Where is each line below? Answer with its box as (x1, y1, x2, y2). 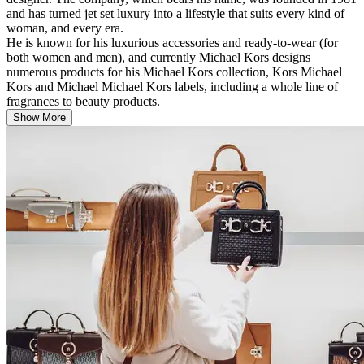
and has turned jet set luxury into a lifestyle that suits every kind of (6, 6, 344, 20)
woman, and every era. (6, 20, 123, 35)
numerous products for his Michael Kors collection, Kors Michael (6, 64, 342, 79)
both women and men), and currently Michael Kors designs (6, 50, 310, 64)
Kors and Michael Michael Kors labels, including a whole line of (6, 79, 338, 93)
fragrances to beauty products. (6, 93, 163, 108)
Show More (13, 110, 66, 123)
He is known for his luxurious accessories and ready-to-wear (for (6, 35, 338, 50)
